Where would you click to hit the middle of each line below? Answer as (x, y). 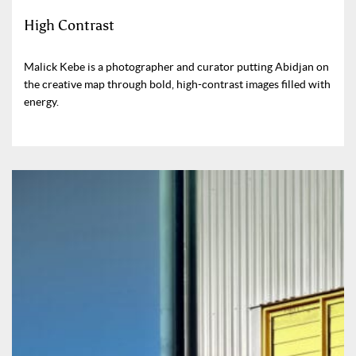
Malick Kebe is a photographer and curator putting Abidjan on (176, 66)
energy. (41, 101)
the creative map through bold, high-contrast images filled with (177, 84)
